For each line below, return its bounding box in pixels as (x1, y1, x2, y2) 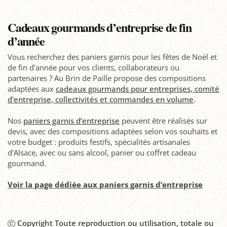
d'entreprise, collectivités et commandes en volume (8, 94, 194, 104)
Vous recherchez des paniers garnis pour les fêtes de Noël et (8, 51, 217, 62)
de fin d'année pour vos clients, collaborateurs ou (8, 62, 179, 72)
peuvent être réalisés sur (120, 115, 207, 126)
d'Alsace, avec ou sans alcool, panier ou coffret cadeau (8, 147, 196, 158)
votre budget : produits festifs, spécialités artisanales (8, 136, 190, 147)
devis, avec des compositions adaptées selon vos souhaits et (8, 126, 217, 136)
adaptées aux (8, 83, 56, 94)
